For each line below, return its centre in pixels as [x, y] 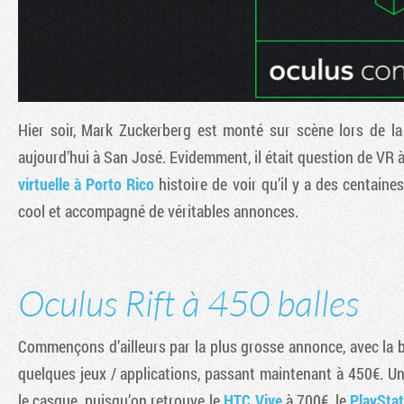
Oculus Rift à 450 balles [188, 302]
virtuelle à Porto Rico [87, 184]
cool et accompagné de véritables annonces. [158, 211]
